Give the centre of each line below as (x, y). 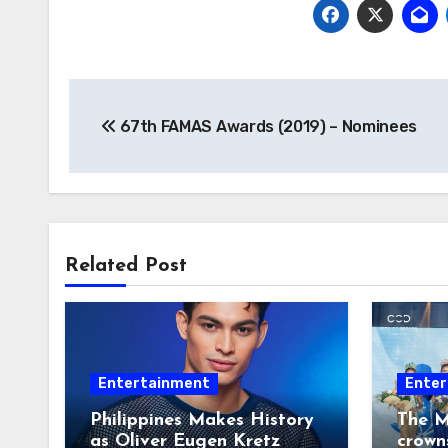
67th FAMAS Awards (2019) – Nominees (267, 126)
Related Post (126, 266)
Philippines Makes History (202, 420)
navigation (148, 139)
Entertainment (154, 383)
